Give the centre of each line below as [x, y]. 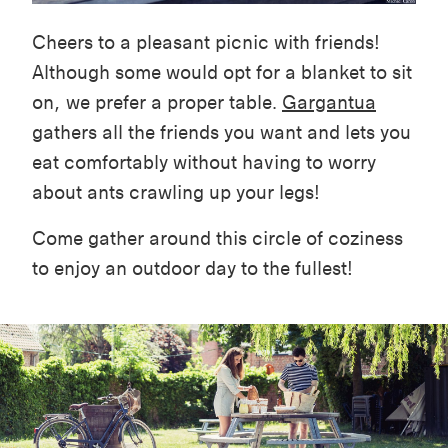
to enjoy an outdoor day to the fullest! [192, 268]
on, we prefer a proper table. [157, 102]
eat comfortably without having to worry [204, 162]
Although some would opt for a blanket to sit [222, 72]
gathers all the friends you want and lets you [221, 132]
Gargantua [329, 102]
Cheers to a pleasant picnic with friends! [206, 42]
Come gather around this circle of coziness [217, 238]
